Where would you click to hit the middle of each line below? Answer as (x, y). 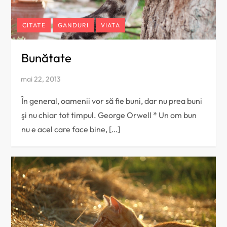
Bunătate (47, 58)
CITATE (34, 25)
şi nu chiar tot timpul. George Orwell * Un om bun (109, 115)
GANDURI (73, 25)
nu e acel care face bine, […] (71, 129)
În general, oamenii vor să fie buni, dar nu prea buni (112, 101)
